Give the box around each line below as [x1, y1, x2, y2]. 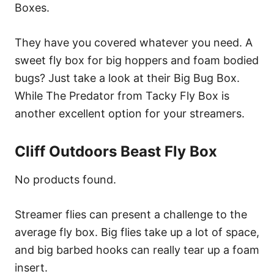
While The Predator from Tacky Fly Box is [15, 89, 229, 102]
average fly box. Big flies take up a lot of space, [15, 225, 259, 239]
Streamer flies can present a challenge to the [15, 207, 247, 221]
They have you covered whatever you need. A [15, 35, 253, 49]
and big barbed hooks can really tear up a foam [15, 243, 259, 256]
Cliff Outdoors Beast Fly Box [15, 142, 217, 160]
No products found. [15, 172, 116, 186]
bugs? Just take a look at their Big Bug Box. [15, 71, 240, 84]
